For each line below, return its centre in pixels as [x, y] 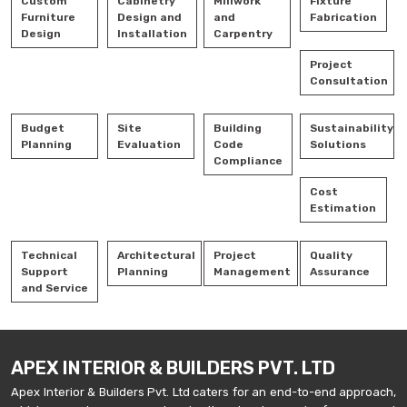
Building [238, 128]
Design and [149, 17]
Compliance [248, 161]
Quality [331, 255]
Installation [152, 34]
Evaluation [149, 144]
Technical [49, 255]
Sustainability [352, 128]
